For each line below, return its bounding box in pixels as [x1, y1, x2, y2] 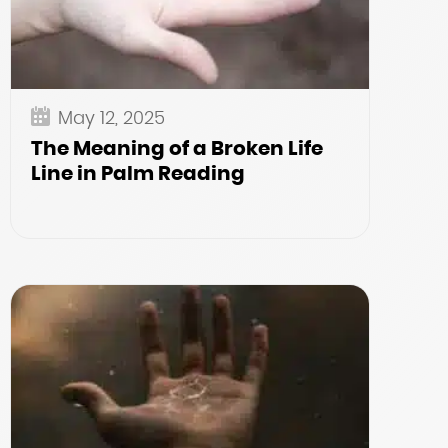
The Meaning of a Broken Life [31, 134, 323, 162]
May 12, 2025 [58, 105, 165, 130]
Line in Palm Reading [31, 159, 245, 187]
